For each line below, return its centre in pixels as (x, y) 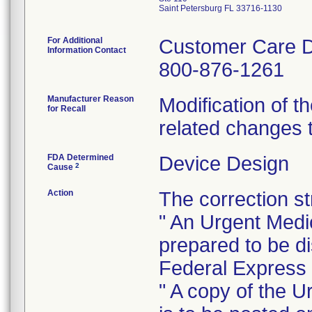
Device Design (224, 164)
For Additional (75, 40)
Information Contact (87, 50)
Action (60, 193)
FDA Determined (80, 157)
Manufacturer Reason (91, 99)
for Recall (67, 109)
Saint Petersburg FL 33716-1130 (220, 8)
